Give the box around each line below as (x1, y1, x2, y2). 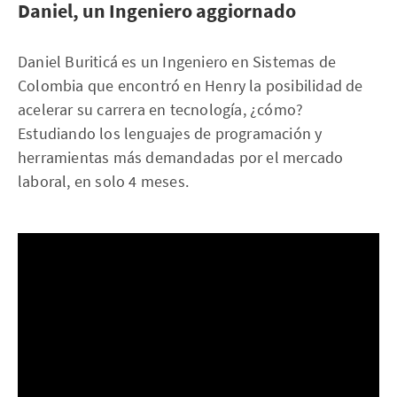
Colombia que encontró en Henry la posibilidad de (18, 75, 363, 97)
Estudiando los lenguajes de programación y (18, 123, 323, 144)
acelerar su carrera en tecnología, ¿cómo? (18, 99, 304, 121)
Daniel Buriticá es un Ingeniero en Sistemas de (18, 51, 337, 73)
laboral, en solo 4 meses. (18, 171, 189, 192)
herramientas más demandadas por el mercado (18, 147, 344, 168)
